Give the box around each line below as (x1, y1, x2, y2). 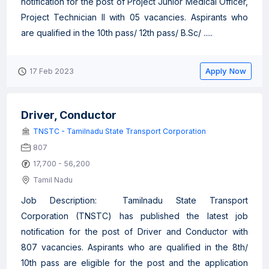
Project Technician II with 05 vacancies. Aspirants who (21, 12, 248, 22)
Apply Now (205, 66, 246, 76)
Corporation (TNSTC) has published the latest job (21, 211, 248, 221)
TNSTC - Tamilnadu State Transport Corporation (33, 127, 206, 136)
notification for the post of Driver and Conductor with (21, 226, 248, 237)
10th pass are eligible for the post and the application (21, 258, 248, 268)
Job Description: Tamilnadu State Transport (21, 195, 248, 205)
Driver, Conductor (21, 109, 116, 121)
